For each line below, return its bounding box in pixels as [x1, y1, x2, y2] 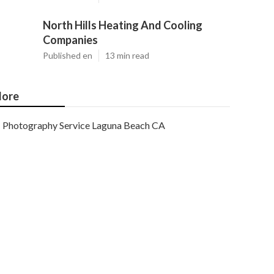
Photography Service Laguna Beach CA [2, 119, 165, 131]
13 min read [105, 50, 149, 61]
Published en [43, 50, 92, 61]
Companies [43, 33, 98, 46]
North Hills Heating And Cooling [43, 18, 202, 32]
